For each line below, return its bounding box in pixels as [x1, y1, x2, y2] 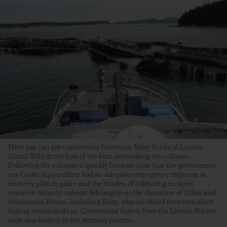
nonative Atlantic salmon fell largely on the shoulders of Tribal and [8, 188, 216, 198]
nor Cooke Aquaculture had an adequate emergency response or [8, 170, 206, 179]
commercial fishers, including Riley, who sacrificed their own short [8, 197, 213, 207]
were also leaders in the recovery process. [8, 215, 135, 225]
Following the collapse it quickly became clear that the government [8, 161, 216, 170]
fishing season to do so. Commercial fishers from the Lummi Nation [8, 206, 216, 216]
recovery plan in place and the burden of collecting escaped [8, 179, 193, 188]
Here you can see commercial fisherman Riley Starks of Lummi [8, 142, 203, 152]
